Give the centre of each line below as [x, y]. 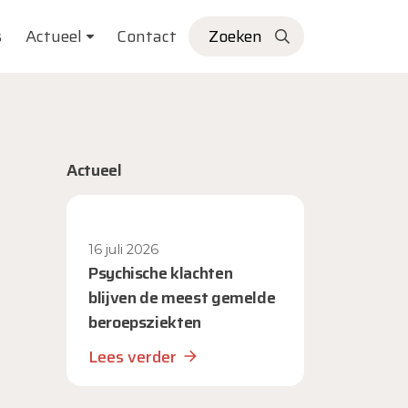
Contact [147, 36]
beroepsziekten [145, 322]
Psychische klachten [161, 273]
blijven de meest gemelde [182, 298]
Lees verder [133, 357]
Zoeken [235, 36]
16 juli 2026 [123, 250]
